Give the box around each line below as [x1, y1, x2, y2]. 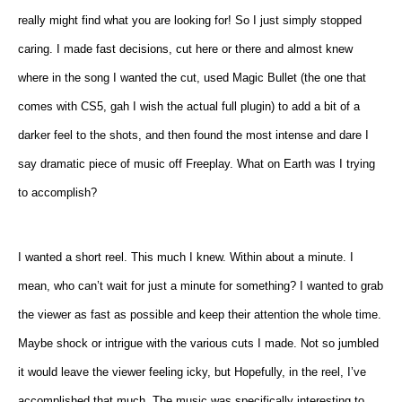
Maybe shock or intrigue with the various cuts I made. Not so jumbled [18, 336, 379, 350]
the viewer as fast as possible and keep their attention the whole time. [18, 307, 381, 321]
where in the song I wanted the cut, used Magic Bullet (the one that [18, 70, 366, 84]
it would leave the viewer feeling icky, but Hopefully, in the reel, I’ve [18, 364, 366, 379]
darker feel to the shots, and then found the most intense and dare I [18, 127, 369, 142]
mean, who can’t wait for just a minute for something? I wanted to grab [18, 278, 383, 293]
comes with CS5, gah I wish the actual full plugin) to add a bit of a [18, 99, 360, 113]
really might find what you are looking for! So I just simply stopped [18, 13, 362, 27]
